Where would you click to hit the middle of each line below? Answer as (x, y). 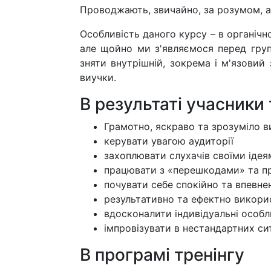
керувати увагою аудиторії (169, 141)
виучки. (98, 77)
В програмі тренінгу (162, 254)
